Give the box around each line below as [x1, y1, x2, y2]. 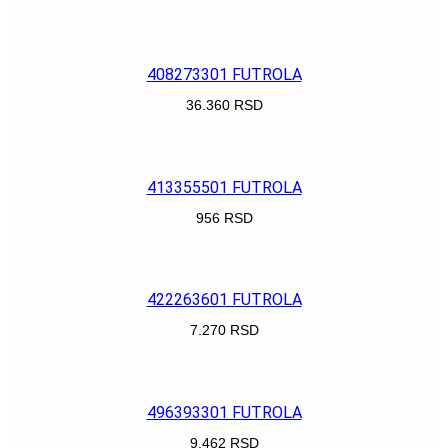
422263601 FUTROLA [146, 290, 302, 310]
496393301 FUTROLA [146, 402, 302, 422]
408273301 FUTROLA [146, 65, 302, 85]
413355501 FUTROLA [146, 177, 302, 197]
